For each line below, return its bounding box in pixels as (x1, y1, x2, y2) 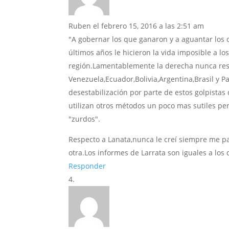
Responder (68, 161, 106, 171)
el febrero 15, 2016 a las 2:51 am (93, 21, 204, 31)
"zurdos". (68, 114, 101, 124)
